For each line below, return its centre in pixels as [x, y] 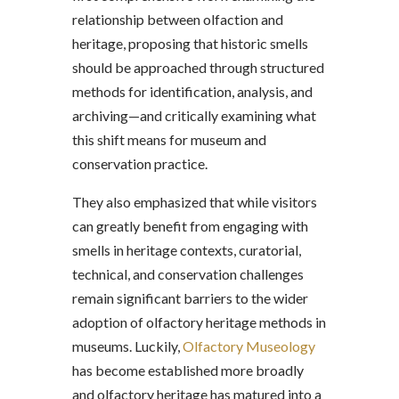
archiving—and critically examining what [194, 115]
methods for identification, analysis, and [192, 91]
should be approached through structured [198, 67]
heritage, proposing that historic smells [190, 43]
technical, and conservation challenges [187, 274]
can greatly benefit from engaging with [190, 226]
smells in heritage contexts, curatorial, [186, 250]
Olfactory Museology [248, 346]
